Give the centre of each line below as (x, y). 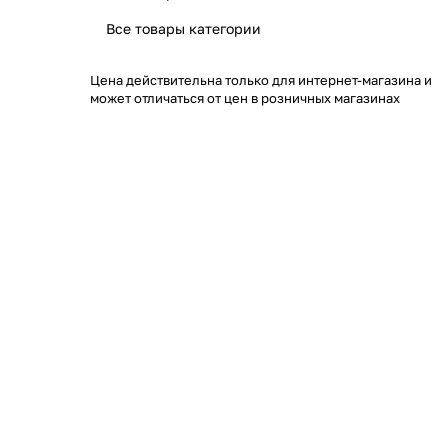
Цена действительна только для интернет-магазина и (261, 80)
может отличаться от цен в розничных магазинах (245, 98)
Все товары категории (183, 28)
